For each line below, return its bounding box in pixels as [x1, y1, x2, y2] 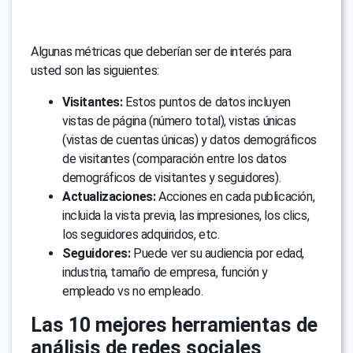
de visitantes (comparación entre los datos [62, 151, 287, 167]
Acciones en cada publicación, [155, 189, 315, 205]
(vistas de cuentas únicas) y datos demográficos [62, 132, 317, 148]
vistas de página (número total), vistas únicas [62, 113, 296, 129]
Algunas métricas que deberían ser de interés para [31, 44, 292, 60]
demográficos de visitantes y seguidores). [62, 170, 281, 186]
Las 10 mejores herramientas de [31, 314, 318, 337]
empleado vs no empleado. [62, 284, 203, 299]
